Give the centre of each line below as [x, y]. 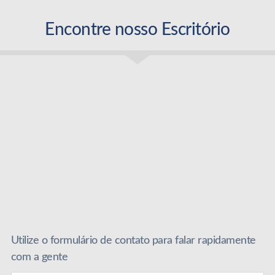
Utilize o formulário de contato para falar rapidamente [133, 241]
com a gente [39, 258]
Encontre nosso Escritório [137, 30]
